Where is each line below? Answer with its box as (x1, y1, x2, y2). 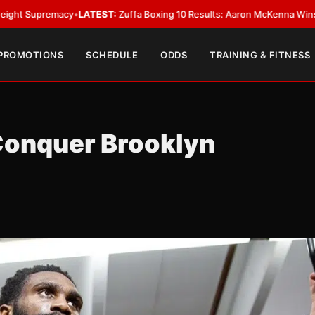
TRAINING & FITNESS (210, 49, 311, 60)
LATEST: (18, 8, 57, 20)
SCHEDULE (86, 49, 139, 60)
